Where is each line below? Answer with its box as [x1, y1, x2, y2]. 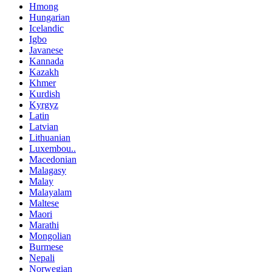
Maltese [29, 198, 59, 209]
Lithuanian [29, 132, 70, 143]
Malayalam [29, 187, 72, 198]
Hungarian [29, 12, 70, 23]
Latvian [29, 121, 58, 132]
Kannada [29, 56, 64, 67]
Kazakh [29, 67, 59, 78]
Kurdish [29, 89, 60, 100]
